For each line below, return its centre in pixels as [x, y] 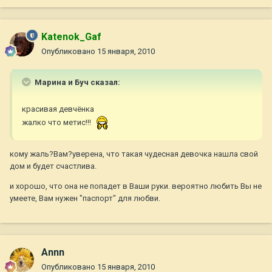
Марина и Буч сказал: [76, 83]
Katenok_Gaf [71, 37]
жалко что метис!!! [57, 123]
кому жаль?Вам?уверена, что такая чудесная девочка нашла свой [134, 154]
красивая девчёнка [58, 109]
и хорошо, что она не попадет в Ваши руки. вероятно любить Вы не [136, 186]
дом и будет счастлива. [53, 166]
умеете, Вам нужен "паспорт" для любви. [85, 199]
